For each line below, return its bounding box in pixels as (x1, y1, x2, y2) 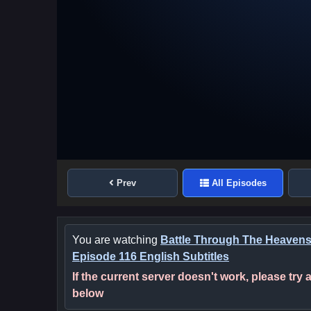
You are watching (72, 234, 160, 246)
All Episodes (211, 178, 267, 189)
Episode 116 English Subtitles (72, 251, 229, 263)
